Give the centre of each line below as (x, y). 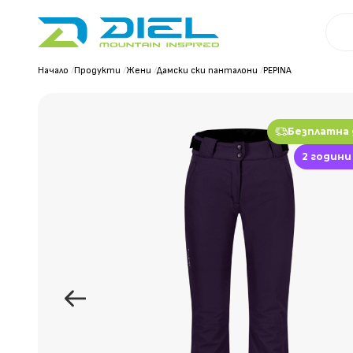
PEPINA (277, 71)
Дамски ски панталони (207, 71)
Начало (53, 71)
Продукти (97, 71)
